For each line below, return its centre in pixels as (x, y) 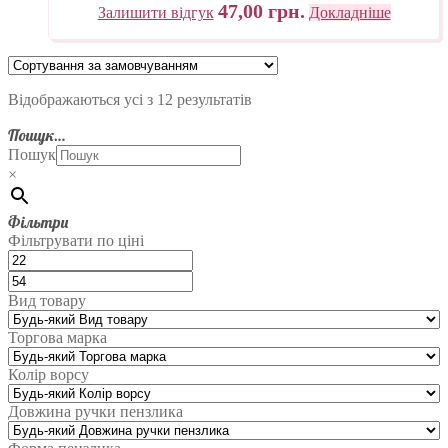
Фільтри (38, 222)
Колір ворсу (48, 375)
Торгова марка (57, 338)
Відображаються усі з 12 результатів (130, 100)
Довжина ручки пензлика (95, 412)
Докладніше (349, 13)
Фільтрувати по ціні (76, 241)
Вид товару (47, 301)
